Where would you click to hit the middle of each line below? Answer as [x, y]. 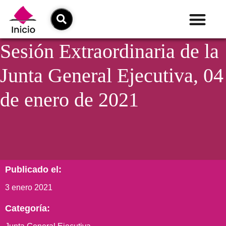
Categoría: [27, 209]
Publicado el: [33, 170]
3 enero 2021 [29, 188]
